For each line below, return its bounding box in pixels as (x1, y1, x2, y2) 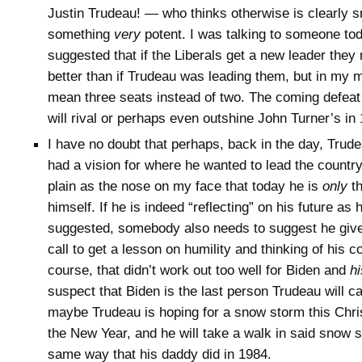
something (48, 26, 114, 43)
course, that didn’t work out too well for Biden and (48, 262, 350, 279)
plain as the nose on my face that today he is (48, 178, 322, 195)
